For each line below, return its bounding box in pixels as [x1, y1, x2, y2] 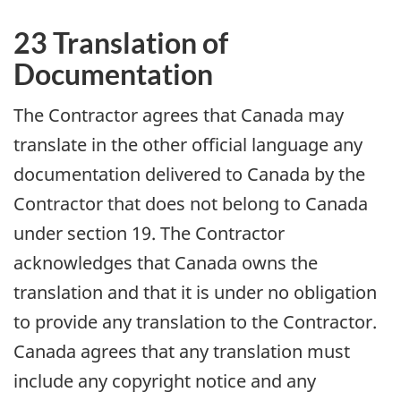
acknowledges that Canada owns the [13, 250, 318, 275]
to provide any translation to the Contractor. [13, 309, 377, 334]
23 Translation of [13, 25, 228, 61]
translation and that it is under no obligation [13, 279, 377, 304]
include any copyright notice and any [13, 368, 316, 393]
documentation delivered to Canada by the [13, 161, 365, 186]
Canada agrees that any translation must [13, 338, 350, 363]
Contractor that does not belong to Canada [13, 191, 368, 216]
